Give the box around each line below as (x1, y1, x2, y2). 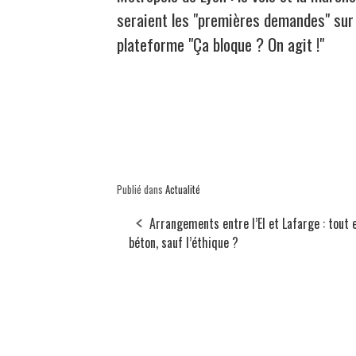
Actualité (165, 180, 200, 197)
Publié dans (117, 180, 165, 197)
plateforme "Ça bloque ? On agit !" (117, 31, 324, 56)
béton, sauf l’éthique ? (129, 232, 238, 252)
